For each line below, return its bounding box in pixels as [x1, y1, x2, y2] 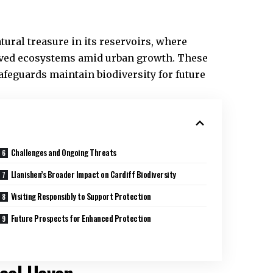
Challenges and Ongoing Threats [10, 146, 116, 159]
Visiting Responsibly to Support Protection [10, 190, 151, 203]
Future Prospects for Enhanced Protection [10, 211, 151, 225]
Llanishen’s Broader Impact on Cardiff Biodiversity [10, 168, 176, 181]
